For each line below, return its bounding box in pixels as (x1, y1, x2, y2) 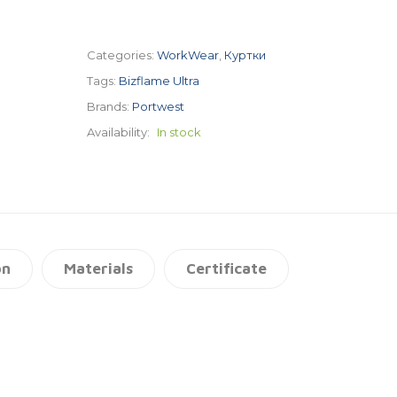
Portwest (132, 99, 184, 114)
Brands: (87, 99, 129, 114)
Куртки (224, 48, 266, 63)
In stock (157, 125, 201, 140)
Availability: (87, 125, 150, 140)
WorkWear (157, 48, 219, 63)
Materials (64, 260, 133, 278)
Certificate (186, 260, 267, 278)
